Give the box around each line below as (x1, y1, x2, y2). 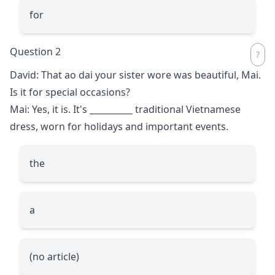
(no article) (29, 249, 79, 263)
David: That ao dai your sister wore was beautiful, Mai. (10, 68, 261, 82)
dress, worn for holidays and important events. (10, 119, 228, 133)
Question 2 (10, 44, 61, 58)
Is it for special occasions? (10, 85, 130, 99)
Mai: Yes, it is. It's (10, 102, 90, 116)
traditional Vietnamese (133, 102, 241, 116)
